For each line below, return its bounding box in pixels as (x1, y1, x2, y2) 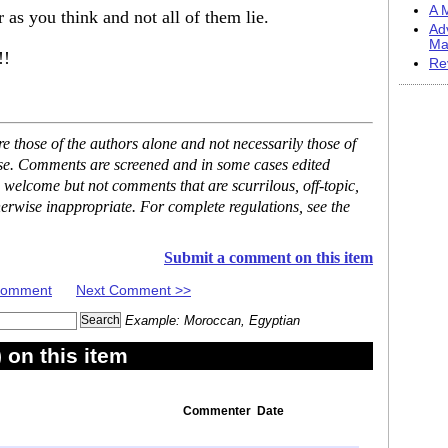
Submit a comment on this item (164, 249, 373, 266)
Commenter (183, 403, 251, 418)
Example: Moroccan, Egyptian (125, 312, 300, 328)
